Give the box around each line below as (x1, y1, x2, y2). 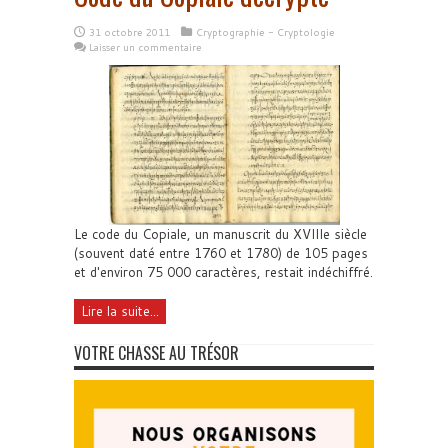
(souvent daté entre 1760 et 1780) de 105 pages (74, 244, 368, 263)
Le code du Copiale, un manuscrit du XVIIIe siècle (74, 225, 367, 244)
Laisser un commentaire (89, 40, 202, 54)
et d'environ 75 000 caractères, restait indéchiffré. (74, 263, 373, 282)
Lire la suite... (81, 302, 159, 321)
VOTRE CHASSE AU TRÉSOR (74, 341, 239, 366)
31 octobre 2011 (89, 25, 170, 39)
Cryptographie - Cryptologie (196, 25, 335, 39)
